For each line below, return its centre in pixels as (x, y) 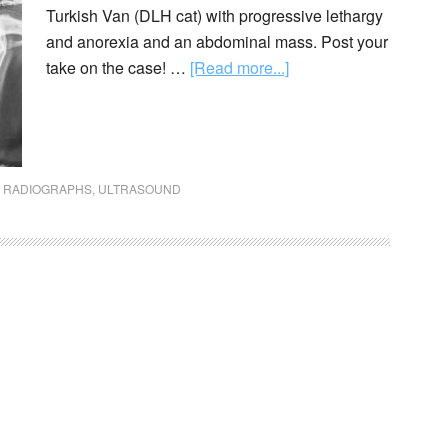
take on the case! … (118, 67)
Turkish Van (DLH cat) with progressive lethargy (214, 15)
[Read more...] (239, 67)
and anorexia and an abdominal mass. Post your (217, 41)
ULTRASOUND (139, 188)
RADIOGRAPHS (47, 188)
